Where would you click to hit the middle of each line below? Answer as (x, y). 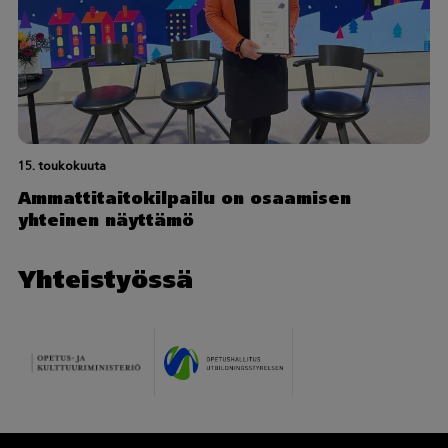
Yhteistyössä (105, 280)
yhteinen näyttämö (105, 220)
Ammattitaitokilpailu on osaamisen (184, 198)
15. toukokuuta (61, 165)
